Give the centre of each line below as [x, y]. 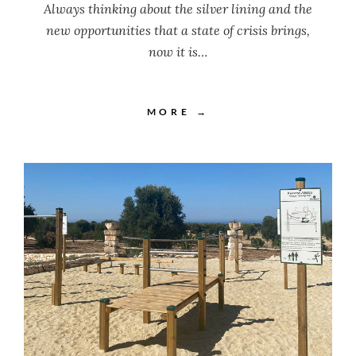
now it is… [178, 51]
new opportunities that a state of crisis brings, [178, 30]
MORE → [178, 111]
